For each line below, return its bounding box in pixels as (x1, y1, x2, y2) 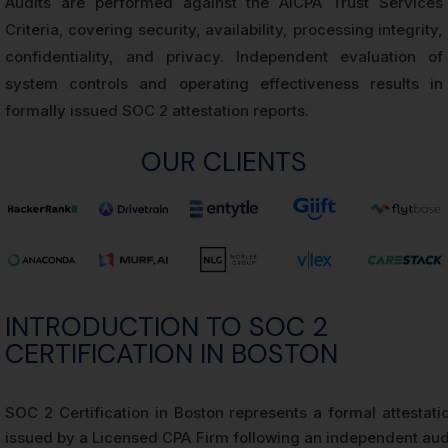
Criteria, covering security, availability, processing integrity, (5, 20, 443, 39)
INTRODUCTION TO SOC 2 (5, 309, 328, 345)
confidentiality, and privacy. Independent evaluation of (5, 47, 443, 66)
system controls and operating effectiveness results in (5, 74, 443, 93)
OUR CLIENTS (141, 144, 307, 179)
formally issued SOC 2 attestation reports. (5, 101, 309, 120)
